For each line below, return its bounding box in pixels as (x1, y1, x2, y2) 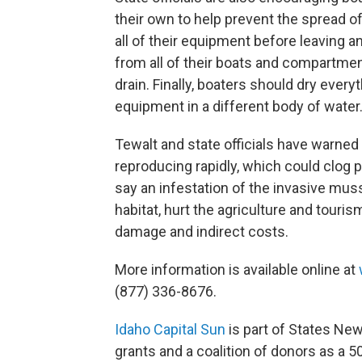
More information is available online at (115, 261, 359, 278)
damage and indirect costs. (115, 223, 288, 240)
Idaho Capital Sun (115, 321, 225, 338)
